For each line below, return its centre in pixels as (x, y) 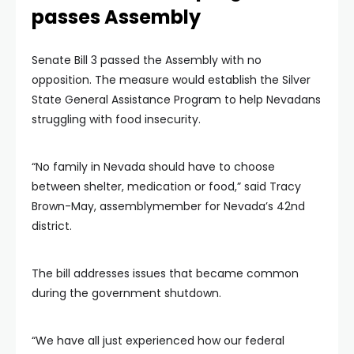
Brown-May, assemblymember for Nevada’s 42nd (168, 206)
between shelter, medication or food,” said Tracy (166, 186)
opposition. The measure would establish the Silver (171, 80)
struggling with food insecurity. (116, 119)
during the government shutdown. (126, 293)
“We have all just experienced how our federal (158, 341)
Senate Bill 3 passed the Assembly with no (147, 60)
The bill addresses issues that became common (165, 273)
